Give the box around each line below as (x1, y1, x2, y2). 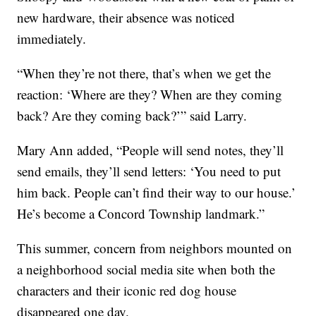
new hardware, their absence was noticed (17, 8, 236, 26)
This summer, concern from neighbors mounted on (17, 238, 293, 257)
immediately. (17, 29, 87, 47)
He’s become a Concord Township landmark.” (17, 204, 265, 222)
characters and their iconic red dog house (17, 281, 237, 299)
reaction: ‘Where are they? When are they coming (17, 85, 283, 103)
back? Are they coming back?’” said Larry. (17, 106, 248, 124)
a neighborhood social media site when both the (17, 260, 276, 278)
